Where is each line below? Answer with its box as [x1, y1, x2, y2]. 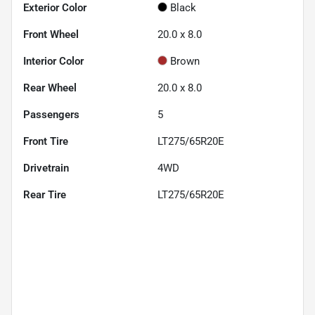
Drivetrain [23, 161, 69, 174]
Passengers [23, 108, 79, 121]
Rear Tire [23, 188, 66, 201]
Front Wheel [23, 27, 79, 41]
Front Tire [23, 134, 68, 148]
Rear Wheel [23, 81, 77, 94]
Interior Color [23, 54, 84, 67]
